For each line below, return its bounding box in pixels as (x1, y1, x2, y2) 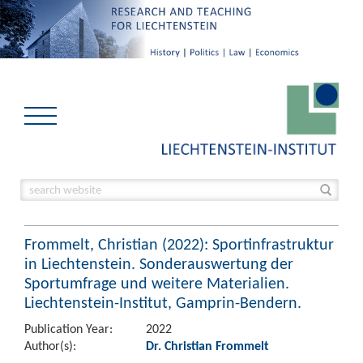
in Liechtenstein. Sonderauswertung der (24, 254, 293, 273)
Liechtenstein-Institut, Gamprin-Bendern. (24, 293, 301, 312)
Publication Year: (24, 321, 113, 336)
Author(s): (24, 338, 76, 353)
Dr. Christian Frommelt (146, 338, 269, 353)
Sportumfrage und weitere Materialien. (24, 273, 289, 293)
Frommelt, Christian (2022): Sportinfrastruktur (24, 234, 334, 254)
